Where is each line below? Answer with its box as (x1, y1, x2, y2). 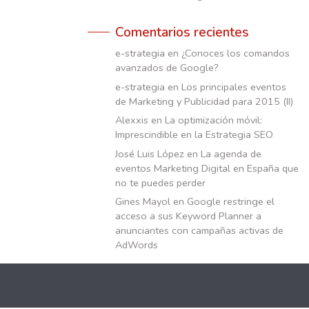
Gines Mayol (115, 195, 170, 209)
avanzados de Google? (115, 61, 219, 75)
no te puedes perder (115, 175, 206, 190)
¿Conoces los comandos (181, 46, 290, 61)
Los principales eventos (181, 79, 286, 94)
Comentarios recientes (115, 23, 249, 42)
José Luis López (115, 146, 184, 161)
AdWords (115, 238, 158, 252)
